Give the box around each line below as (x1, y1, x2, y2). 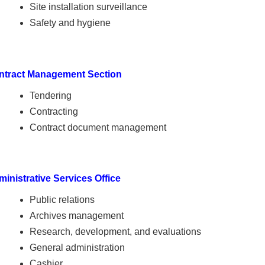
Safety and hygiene (29, 18, 111, 28)
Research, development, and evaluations (29, 226, 201, 237)
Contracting (29, 106, 78, 117)
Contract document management (29, 122, 166, 132)
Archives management (29, 210, 124, 221)
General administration (29, 242, 125, 253)
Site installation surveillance (29, 2, 147, 12)
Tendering (29, 90, 72, 101)
